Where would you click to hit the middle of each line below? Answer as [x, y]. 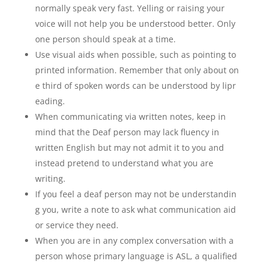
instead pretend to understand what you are [124, 163]
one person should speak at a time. [105, 39]
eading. [50, 101]
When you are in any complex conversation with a [134, 240]
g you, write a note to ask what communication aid [136, 209]
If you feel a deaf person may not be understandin [136, 194]
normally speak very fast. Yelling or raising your [130, 8]
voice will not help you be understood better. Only [135, 24]
